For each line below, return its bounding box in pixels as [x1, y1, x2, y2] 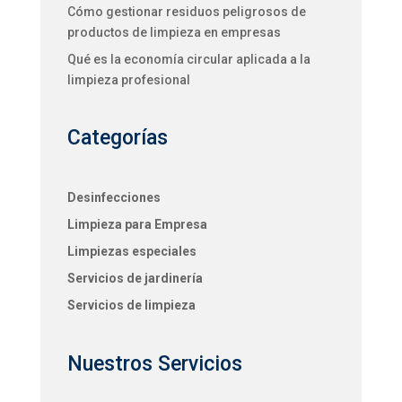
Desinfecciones [66, 190, 161, 205]
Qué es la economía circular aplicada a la [66, 51, 310, 66]
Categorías [66, 125, 173, 150]
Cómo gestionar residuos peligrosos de [66, 4, 306, 19]
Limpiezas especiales [66, 244, 197, 259]
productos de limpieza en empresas [66, 24, 281, 39]
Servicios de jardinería [66, 271, 203, 286]
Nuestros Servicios [66, 351, 242, 376]
